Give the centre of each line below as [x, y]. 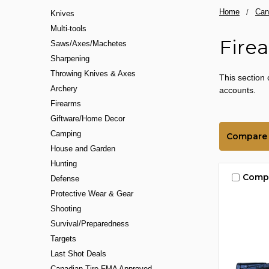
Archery [64, 89]
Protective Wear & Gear [92, 194]
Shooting [66, 209]
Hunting [64, 164]
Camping [66, 134]
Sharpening [70, 59]
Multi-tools [68, 29]
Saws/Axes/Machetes [89, 44]
